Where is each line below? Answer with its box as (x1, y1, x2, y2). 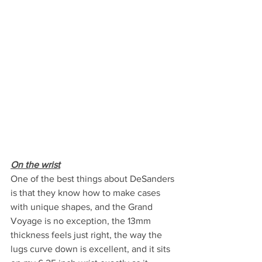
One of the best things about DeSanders (11, 174, 177, 184)
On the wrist (11, 160, 60, 170)
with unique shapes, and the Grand (11, 202, 155, 212)
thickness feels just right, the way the (11, 230, 164, 240)
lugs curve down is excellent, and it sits (11, 244, 173, 254)
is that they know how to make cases (11, 188, 163, 198)
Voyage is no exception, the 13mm (11, 216, 153, 226)
